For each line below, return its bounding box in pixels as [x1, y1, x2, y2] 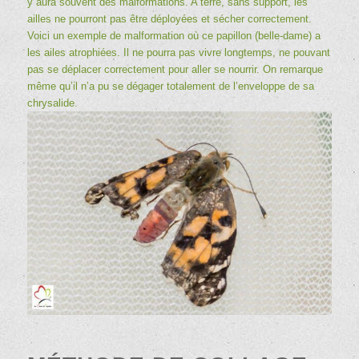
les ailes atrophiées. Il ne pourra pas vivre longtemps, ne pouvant [26, 46, 330, 58]
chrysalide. [26, 97, 78, 109]
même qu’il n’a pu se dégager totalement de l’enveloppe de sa [26, 80, 314, 92]
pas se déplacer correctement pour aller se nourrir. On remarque [26, 63, 323, 75]
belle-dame [257, 30, 309, 42]
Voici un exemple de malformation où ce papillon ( [26, 30, 258, 42]
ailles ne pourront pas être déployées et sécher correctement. [26, 13, 312, 25]
